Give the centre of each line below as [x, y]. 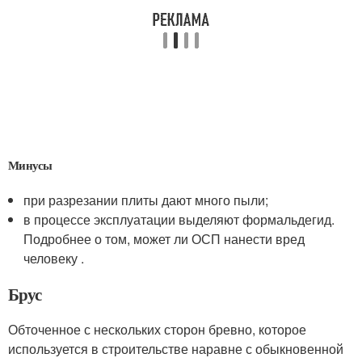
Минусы [30, 165]
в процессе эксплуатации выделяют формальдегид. [179, 220]
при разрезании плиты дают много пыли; [146, 200]
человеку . [54, 259]
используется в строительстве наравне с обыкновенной [176, 349]
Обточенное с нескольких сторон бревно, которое [157, 330]
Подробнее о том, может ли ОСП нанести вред [164, 239]
